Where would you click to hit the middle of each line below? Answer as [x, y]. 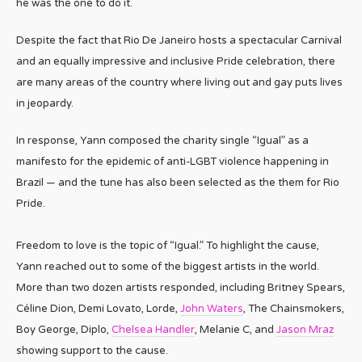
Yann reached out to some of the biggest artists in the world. [168, 266]
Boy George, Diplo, [64, 329]
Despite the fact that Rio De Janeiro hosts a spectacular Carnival [179, 40]
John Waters [212, 308]
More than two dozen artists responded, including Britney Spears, [181, 287]
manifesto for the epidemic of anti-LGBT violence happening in [173, 161]
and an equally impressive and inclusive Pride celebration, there [176, 61]
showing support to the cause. [92, 350]
